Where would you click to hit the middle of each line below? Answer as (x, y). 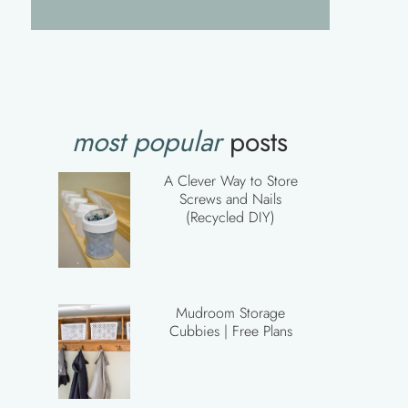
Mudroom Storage (231, 312)
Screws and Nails (231, 199)
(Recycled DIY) (231, 217)
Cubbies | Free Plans (230, 331)
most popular (147, 142)
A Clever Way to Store (230, 181)
